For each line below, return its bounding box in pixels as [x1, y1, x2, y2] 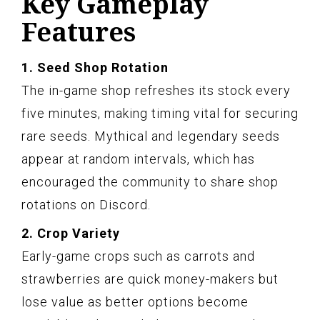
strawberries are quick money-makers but [21, 271, 279, 286]
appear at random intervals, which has [21, 151, 255, 166]
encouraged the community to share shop [21, 174, 279, 189]
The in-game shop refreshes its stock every [21, 82, 291, 98]
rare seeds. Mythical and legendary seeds [21, 128, 280, 144]
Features [21, 14, 136, 49]
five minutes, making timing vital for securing [21, 105, 299, 121]
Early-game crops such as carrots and [21, 248, 255, 264]
